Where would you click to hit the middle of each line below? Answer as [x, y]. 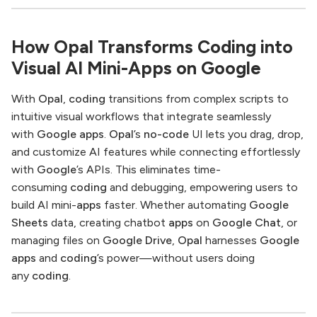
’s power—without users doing [176, 258]
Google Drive [137, 241]
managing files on [57, 241]
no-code [166, 134]
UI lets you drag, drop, [246, 134]
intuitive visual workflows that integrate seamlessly [141, 117]
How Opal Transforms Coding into [152, 47]
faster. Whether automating [175, 205]
